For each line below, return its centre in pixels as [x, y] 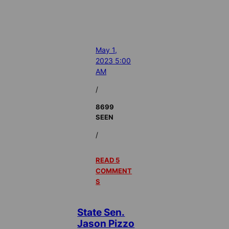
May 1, [107, 50]
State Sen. [101, 212]
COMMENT [114, 171]
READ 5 [108, 160]
